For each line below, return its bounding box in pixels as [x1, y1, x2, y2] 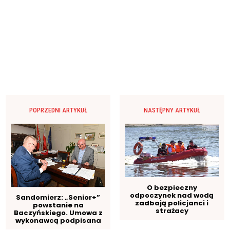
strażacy [155, 205, 188, 216]
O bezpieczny [146, 182, 197, 193]
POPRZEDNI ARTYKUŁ [29, 106, 87, 114]
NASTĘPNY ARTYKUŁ [143, 106, 200, 114]
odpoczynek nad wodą [130, 190, 214, 200]
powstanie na [32, 200, 84, 210]
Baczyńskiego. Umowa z [13, 207, 103, 218]
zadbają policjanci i [135, 198, 209, 208]
